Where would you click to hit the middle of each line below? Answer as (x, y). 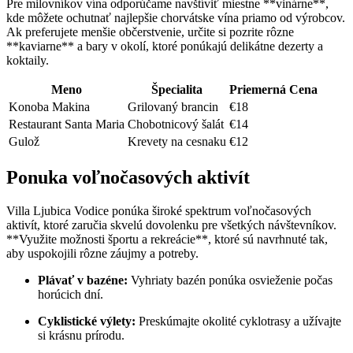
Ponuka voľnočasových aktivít (128, 178)
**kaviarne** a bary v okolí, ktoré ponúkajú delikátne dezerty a (165, 46)
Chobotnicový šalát (176, 124)
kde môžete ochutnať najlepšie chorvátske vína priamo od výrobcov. (176, 18)
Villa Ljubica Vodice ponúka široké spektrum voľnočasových (159, 211)
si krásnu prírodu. (81, 336)
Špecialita (177, 90)
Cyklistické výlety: (87, 321)
